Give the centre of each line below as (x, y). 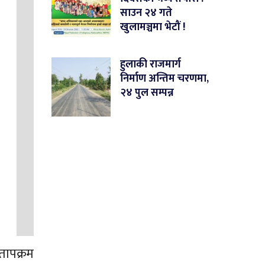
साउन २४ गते (146, 13)
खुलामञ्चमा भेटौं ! (153, 28)
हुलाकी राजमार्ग (151, 65)
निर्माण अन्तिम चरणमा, (165, 79)
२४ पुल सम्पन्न (147, 93)
